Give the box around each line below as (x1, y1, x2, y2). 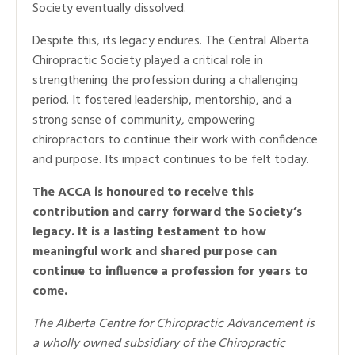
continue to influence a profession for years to (32, 261, 308, 282)
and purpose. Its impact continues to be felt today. (32, 149, 309, 170)
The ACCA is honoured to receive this (32, 181, 254, 203)
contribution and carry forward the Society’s (32, 201, 302, 223)
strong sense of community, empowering (32, 109, 255, 131)
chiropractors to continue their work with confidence (32, 129, 318, 151)
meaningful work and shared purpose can (32, 241, 277, 262)
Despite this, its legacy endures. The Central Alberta (32, 30, 309, 52)
